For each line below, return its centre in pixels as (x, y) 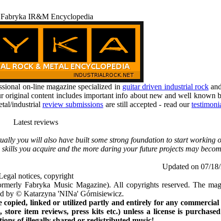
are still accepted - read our (147, 104)
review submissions (73, 104)
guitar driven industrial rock (165, 87)
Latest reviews (36, 122)
